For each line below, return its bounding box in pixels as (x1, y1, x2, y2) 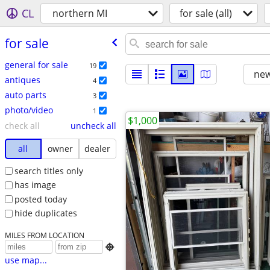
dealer (84, 142, 111, 154)
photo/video (4, 104, 53, 116)
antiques (4, 74, 40, 86)
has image (14, 179, 56, 191)
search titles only (14, 165, 83, 177)
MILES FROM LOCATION (4, 230, 84, 240)
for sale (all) (180, 7, 232, 20)
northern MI (52, 7, 107, 20)
